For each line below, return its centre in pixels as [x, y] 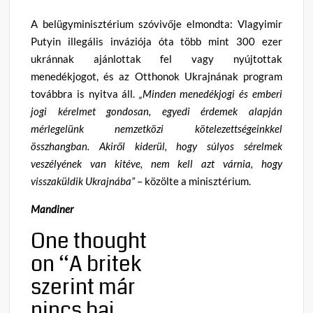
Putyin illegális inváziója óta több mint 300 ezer [156, 41]
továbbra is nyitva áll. [83, 93]
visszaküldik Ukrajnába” [84, 181]
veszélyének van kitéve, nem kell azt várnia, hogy [156, 163]
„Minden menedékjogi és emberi [209, 93]
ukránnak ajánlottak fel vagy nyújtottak [156, 58]
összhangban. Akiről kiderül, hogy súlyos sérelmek [156, 146]
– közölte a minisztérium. [194, 181]
